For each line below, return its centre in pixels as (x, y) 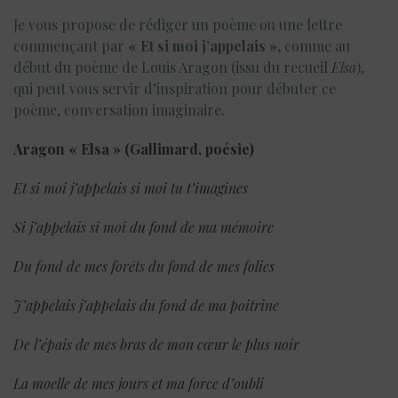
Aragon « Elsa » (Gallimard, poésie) (134, 148)
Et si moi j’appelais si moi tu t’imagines (131, 187)
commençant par (71, 45)
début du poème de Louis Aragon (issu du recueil (172, 67)
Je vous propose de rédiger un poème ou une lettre (178, 24)
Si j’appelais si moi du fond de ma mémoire (143, 227)
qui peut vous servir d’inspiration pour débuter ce (175, 88)
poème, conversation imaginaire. (119, 109)
